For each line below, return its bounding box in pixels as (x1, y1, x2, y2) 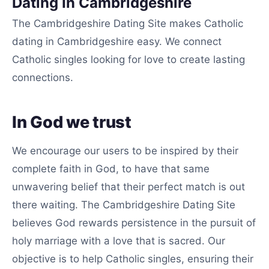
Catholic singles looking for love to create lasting (12, 53, 245, 65)
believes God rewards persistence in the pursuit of (12, 217, 256, 229)
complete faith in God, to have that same (12, 163, 210, 175)
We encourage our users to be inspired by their (12, 145, 238, 157)
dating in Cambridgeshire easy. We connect (12, 35, 222, 47)
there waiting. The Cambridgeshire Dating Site (12, 199, 235, 211)
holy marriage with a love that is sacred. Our (12, 235, 225, 247)
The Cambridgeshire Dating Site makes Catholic (12, 17, 243, 29)
